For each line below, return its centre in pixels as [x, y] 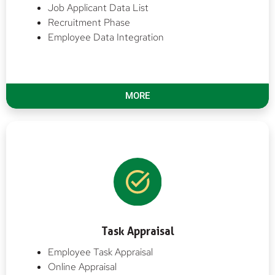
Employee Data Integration [106, 37]
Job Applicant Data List [98, 8]
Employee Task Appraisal [100, 252]
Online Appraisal [82, 266]
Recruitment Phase [89, 23]
